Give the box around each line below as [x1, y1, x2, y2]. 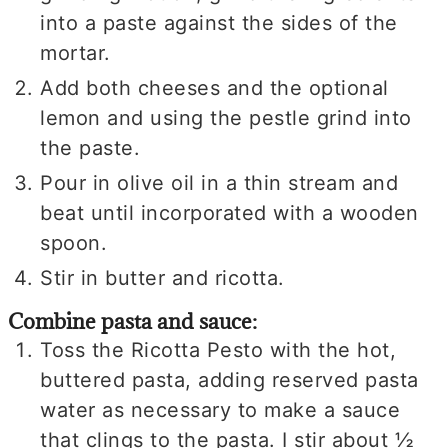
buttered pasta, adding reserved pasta [40, 367, 419, 392]
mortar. [40, 40, 111, 65]
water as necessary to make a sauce [40, 397, 401, 422]
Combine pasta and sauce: [8, 307, 258, 335]
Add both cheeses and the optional [40, 75, 389, 100]
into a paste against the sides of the [40, 10, 398, 35]
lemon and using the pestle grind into [40, 105, 412, 130]
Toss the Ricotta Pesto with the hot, [40, 337, 397, 362]
